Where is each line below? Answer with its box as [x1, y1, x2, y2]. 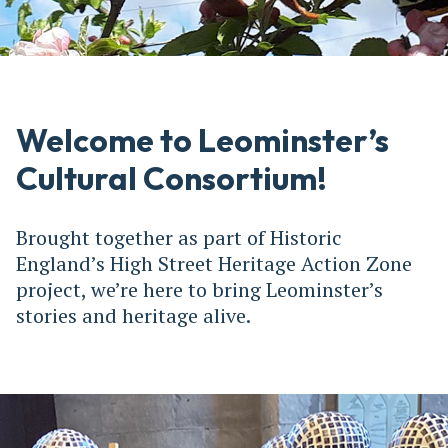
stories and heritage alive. [16, 301, 251, 329]
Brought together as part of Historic [16, 223, 342, 251]
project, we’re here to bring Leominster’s [16, 275, 383, 303]
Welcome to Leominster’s [16, 119, 389, 160]
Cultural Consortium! [16, 157, 327, 198]
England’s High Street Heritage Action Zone [16, 249, 412, 277]
